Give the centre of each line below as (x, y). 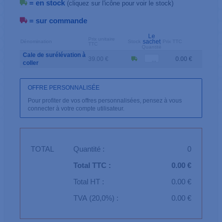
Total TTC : (92, 165)
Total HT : (89, 181)
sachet (152, 42)
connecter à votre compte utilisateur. (76, 108)
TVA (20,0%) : (96, 198)
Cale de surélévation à (54, 55)
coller (31, 63)
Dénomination (36, 41)
